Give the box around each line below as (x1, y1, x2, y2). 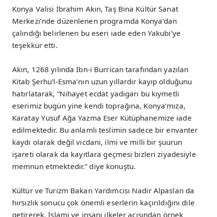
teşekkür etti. (12, 40, 58, 50)
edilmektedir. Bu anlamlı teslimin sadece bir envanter (12, 124, 198, 135)
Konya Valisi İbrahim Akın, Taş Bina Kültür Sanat (12, 3, 178, 14)
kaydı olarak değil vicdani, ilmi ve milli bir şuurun (12, 137, 183, 147)
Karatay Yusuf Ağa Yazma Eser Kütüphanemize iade (12, 112, 192, 123)
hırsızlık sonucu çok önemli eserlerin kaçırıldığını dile (12, 197, 195, 207)
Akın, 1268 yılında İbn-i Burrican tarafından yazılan (12, 64, 189, 74)
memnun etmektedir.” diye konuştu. (12, 161, 136, 171)
